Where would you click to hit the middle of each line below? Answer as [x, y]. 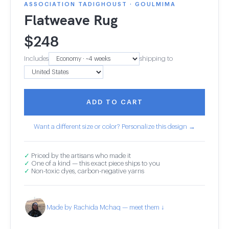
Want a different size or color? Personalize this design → [114, 127]
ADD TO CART [114, 102]
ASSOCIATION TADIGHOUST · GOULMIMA [100, 4]
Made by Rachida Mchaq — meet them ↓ [106, 207]
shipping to [156, 59]
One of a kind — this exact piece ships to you [95, 163]
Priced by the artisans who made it [80, 156]
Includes [36, 59]
